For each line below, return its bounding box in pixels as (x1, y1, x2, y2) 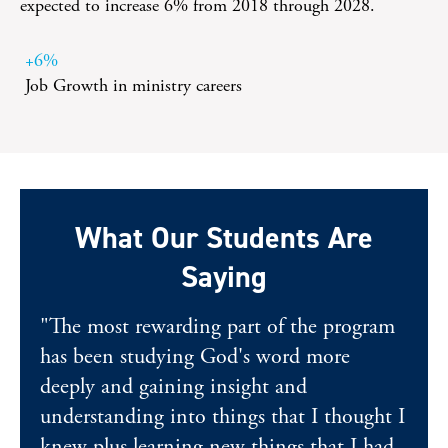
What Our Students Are (75, 218, 373, 258)
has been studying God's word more (40, 343, 350, 371)
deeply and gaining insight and (40, 373, 307, 401)
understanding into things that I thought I (40, 403, 405, 431)
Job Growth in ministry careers (25, 74, 242, 97)
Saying (181, 257, 267, 297)
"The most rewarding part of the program (40, 313, 395, 341)
